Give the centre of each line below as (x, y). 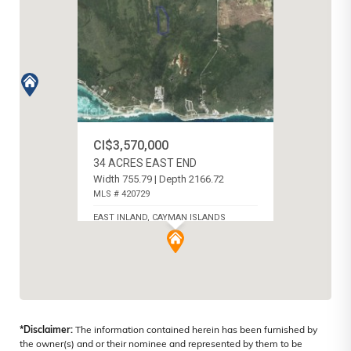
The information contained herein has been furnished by (195, 331)
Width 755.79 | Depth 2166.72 (159, 179)
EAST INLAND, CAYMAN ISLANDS (159, 218)
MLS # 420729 (121, 194)
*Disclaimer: (46, 331)
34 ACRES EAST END (145, 163)
